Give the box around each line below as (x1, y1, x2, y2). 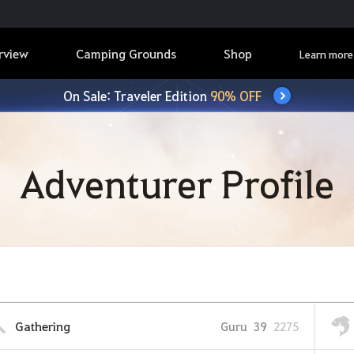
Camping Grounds (76, 45, 176, 62)
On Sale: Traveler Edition (63, 87, 210, 104)
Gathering (15, 318, 70, 334)
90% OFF (210, 87, 262, 104)
